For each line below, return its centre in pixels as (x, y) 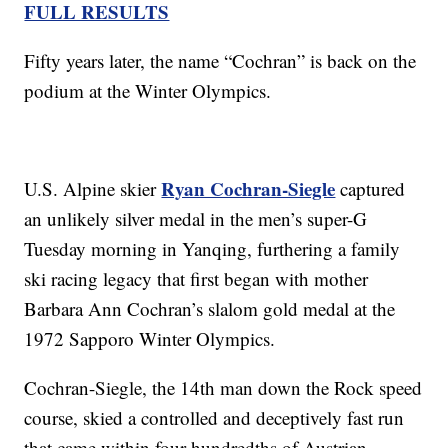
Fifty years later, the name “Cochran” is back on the (220, 61)
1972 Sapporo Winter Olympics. (150, 339)
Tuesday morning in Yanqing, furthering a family (212, 249)
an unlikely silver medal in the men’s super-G (196, 219)
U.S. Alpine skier (93, 189)
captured (370, 189)
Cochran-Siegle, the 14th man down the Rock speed (223, 388)
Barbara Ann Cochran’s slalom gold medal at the (210, 309)
